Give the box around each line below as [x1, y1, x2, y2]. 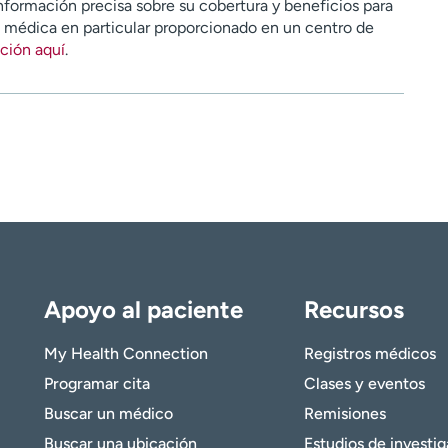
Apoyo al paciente [44, 295, 243, 325]
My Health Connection [44, 344, 208, 364]
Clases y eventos [303, 374, 425, 394]
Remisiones [303, 404, 386, 424]
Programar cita [44, 374, 150, 394]
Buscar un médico [44, 404, 173, 424]
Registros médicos [303, 344, 436, 364]
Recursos [303, 295, 404, 325]
